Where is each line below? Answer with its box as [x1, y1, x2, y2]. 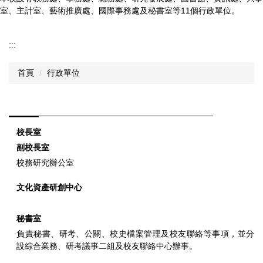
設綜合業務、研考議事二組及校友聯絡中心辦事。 [16, 241, 198, 251]
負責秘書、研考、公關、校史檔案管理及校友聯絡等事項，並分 [16, 228, 254, 238]
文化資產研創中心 [16, 183, 83, 193]
